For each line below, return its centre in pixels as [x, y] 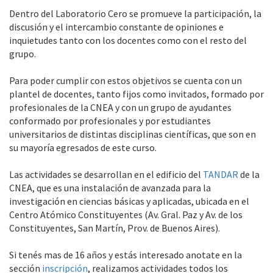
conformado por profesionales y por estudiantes [110, 121]
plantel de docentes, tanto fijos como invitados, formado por [136, 94]
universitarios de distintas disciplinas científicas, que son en [133, 134]
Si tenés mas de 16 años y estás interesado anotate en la [126, 255]
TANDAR [221, 174]
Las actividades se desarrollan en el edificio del [106, 174]
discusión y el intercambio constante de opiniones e [116, 27]
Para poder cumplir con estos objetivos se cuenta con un [126, 80]
